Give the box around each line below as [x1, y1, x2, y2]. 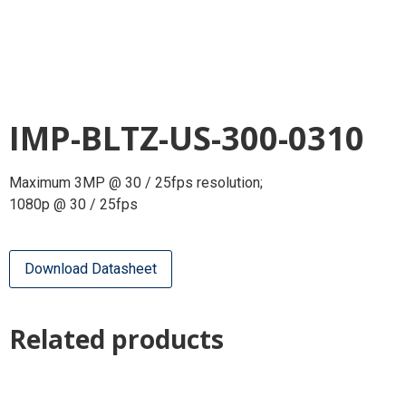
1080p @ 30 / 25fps [9, 195, 138, 213]
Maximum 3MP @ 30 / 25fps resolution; [9, 173, 263, 191]
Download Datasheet [24, 259, 157, 277]
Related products [9, 321, 224, 356]
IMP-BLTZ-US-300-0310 [9, 115, 364, 160]
